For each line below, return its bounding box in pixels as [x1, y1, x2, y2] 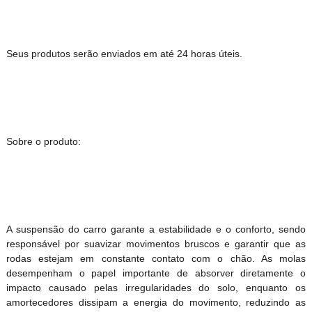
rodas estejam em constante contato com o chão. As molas [6, 252, 306, 264]
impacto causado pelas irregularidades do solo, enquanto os [6, 281, 306, 293]
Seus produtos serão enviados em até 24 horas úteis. [6, 47, 242, 59]
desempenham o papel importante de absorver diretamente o [6, 267, 306, 279]
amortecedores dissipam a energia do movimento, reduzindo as [6, 296, 306, 308]
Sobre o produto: [6, 135, 81, 147]
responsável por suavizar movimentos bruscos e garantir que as [6, 237, 306, 249]
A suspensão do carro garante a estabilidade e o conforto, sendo [6, 223, 306, 235]
